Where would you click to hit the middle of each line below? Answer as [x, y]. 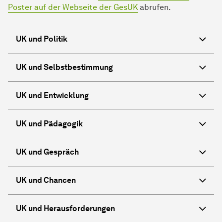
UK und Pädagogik [49, 123]
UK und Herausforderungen [65, 208]
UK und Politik [42, 39]
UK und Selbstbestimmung [64, 67]
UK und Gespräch [47, 152]
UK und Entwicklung [52, 95]
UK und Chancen [46, 180]
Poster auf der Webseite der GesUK [73, 7]
